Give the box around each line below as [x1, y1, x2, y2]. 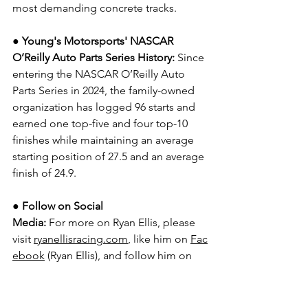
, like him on [128, 232, 190, 245]
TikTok [12, 282, 44, 295]
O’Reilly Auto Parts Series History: [12, 51, 175, 64]
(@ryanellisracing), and [44, 282, 157, 295]
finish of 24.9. [12, 166, 76, 179]
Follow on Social [22, 199, 106, 212]
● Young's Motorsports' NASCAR [12, 34, 176, 47]
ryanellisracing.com [34, 232, 128, 245]
